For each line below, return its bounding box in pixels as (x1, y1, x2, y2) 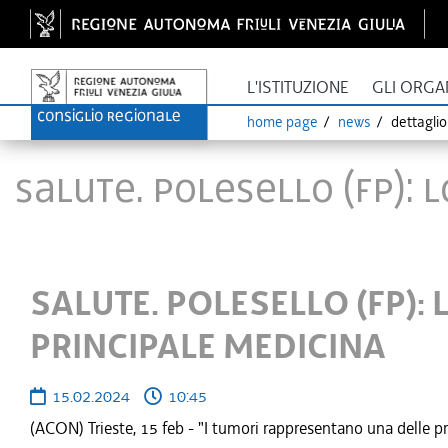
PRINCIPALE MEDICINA (30, 324, 386, 370)
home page (246, 112, 318, 132)
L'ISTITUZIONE (246, 77, 349, 98)
